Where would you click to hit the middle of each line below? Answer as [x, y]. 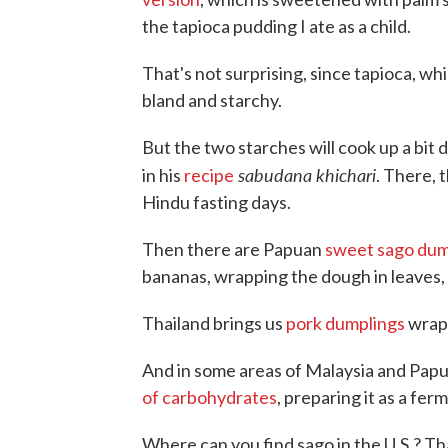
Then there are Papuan [233, 249]
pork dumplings [347, 323]
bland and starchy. [212, 100]
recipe [209, 175]
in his [163, 175]
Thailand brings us [214, 323]
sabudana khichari [305, 174]
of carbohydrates [209, 397]
